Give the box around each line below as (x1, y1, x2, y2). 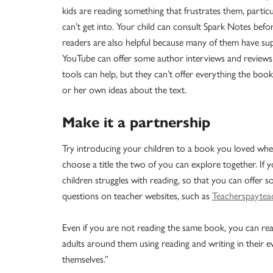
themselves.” (62, 253, 108, 266)
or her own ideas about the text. (62, 84, 186, 96)
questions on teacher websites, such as (62, 190, 212, 202)
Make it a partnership (62, 113, 210, 132)
